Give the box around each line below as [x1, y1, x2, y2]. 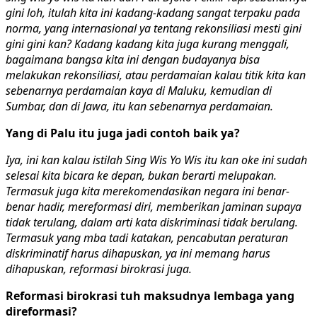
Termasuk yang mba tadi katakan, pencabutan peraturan [6, 229, 288, 246]
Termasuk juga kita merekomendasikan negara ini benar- [6, 183, 289, 199]
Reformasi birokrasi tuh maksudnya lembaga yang [6, 287, 294, 304]
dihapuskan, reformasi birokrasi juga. [6, 260, 192, 277]
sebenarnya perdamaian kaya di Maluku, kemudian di [6, 82, 272, 98]
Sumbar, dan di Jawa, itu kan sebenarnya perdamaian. [6, 98, 273, 114]
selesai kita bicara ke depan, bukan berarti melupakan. [6, 167, 277, 183]
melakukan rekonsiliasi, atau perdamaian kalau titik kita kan [6, 67, 306, 83]
